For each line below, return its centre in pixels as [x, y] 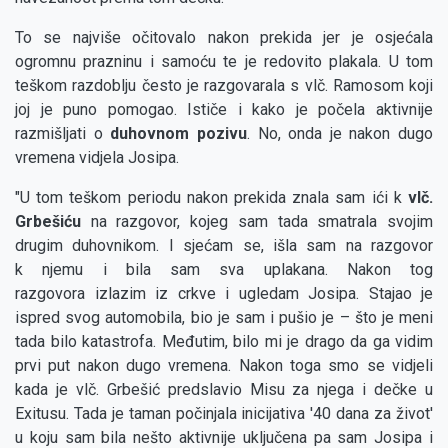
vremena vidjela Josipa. [101, 158]
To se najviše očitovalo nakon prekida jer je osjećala [224, 38]
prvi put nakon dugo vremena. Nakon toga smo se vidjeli [224, 366]
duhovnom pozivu [178, 134]
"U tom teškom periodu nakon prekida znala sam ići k [211, 198]
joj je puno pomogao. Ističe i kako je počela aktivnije [224, 110]
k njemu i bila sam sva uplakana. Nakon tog [224, 270]
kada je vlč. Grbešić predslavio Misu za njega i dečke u [224, 390]
